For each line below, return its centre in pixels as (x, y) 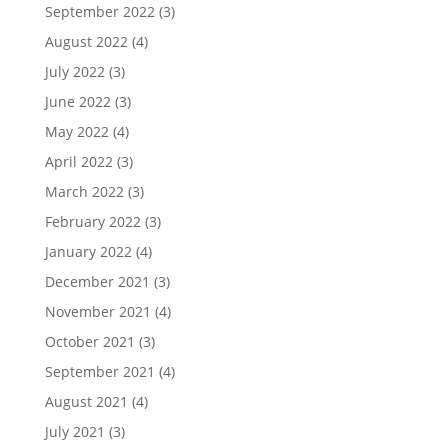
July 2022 (74, 71)
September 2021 (99, 371)
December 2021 (97, 281)
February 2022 (92, 221)
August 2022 (86, 41)
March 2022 (84, 191)
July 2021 (74, 431)
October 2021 (89, 341)
